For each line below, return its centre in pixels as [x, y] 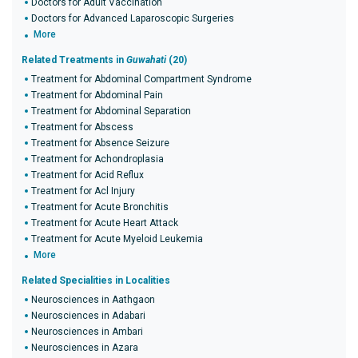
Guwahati [146, 60]
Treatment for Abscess [82, 127]
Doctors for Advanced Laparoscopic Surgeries [133, 18]
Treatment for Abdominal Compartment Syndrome [141, 79]
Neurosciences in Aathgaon [93, 300]
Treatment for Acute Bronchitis [100, 207]
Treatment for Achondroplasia [97, 159]
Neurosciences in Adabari [88, 316]
